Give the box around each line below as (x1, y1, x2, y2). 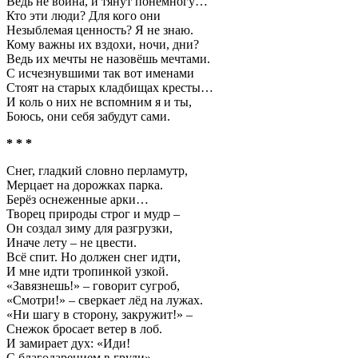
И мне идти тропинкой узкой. (6, 265, 169, 278)
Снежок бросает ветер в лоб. (6, 322, 162, 336)
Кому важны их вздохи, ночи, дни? (6, 38, 199, 51)
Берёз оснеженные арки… (6, 193, 149, 206)
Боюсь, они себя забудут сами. (6, 109, 170, 123)
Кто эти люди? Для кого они (6, 9, 161, 22)
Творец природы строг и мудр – (6, 207, 180, 221)
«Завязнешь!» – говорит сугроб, (6, 279, 180, 292)
